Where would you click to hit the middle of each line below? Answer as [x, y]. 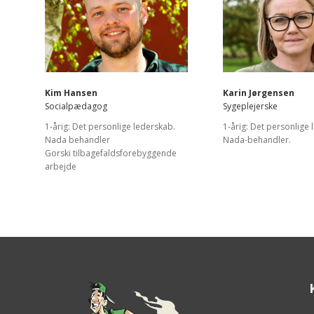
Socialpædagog [76, 106]
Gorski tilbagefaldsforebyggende [111, 153]
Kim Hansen [71, 93]
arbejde [61, 166]
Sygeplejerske [250, 106]
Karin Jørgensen [259, 93]
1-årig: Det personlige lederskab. [110, 126]
